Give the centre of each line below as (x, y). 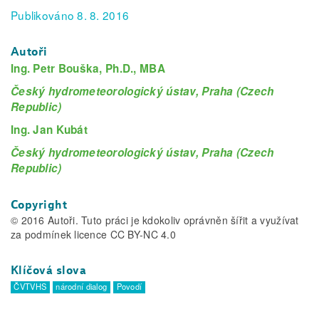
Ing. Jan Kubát (49, 129)
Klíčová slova (49, 270)
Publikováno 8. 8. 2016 (70, 15)
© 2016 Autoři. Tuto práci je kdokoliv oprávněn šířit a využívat (155, 220)
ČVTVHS (30, 286)
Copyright (39, 204)
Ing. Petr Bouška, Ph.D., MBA (88, 68)
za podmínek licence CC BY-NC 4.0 (93, 234)
